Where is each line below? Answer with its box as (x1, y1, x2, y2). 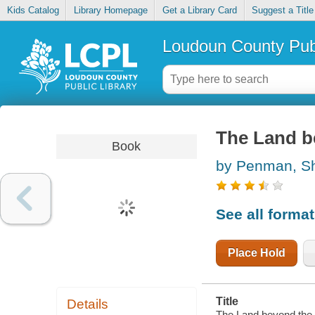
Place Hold (227, 246, 285, 259)
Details (67, 297, 109, 312)
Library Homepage (73, 5, 148, 16)
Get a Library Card (162, 5, 237, 16)
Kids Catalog (6, 5, 59, 16)
